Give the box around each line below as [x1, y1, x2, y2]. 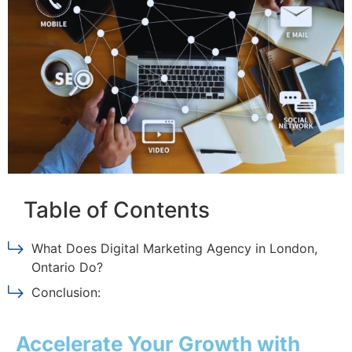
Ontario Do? [31, 259, 103, 276]
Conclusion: [31, 284, 101, 301]
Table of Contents [24, 196, 210, 224]
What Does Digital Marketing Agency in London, [31, 240, 317, 257]
